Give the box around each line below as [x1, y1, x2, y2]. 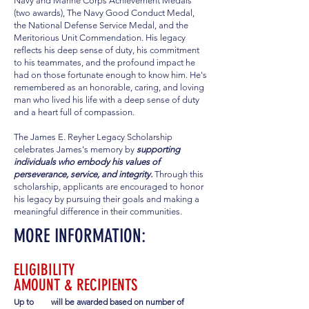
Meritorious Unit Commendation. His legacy [14, 32, 186, 43]
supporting [134, 143, 180, 154]
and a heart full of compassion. [14, 106, 137, 117]
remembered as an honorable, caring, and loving [14, 81, 204, 92]
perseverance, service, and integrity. [14, 168, 154, 179]
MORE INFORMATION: [14, 224, 146, 247]
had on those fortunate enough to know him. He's [14, 69, 207, 80]
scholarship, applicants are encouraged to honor [14, 181, 203, 192]
